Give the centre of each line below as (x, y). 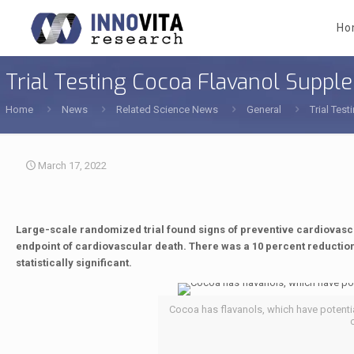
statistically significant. (73, 263)
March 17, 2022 (72, 166)
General (264, 109)
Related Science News (167, 109)
